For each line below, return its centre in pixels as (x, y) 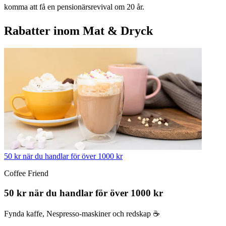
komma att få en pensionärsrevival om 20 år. (74, 7)
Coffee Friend (26, 173)
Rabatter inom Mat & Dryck (78, 31)
